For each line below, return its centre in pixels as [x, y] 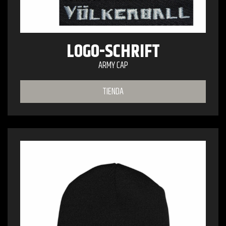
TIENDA [113, 92]
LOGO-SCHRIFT [113, 51]
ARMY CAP [113, 65]
